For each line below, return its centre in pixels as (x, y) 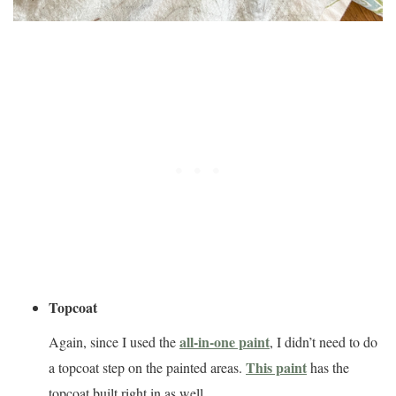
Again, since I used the (114, 342)
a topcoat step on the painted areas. (147, 368)
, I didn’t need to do (324, 342)
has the (328, 368)
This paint (276, 368)
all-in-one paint (225, 342)
